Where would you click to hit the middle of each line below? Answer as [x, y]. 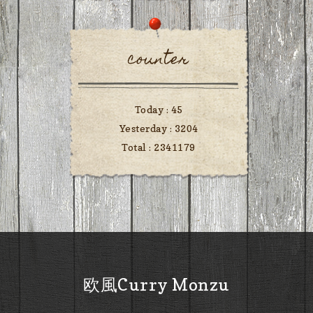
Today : [153, 110]
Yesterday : [147, 129]
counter [159, 61]
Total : [138, 147]
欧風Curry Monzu [156, 285]
